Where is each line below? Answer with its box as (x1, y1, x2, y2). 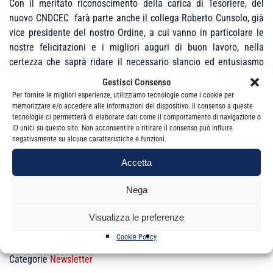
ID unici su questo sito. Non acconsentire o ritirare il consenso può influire (12, 124, 233, 132)
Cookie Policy (116, 233, 157, 241)
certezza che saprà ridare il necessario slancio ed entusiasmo (9, 56, 264, 68)
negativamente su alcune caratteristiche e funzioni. (12, 135, 166, 143)
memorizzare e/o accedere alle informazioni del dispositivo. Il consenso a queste (12, 102, 253, 110)
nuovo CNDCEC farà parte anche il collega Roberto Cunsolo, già (9, 12, 264, 24)
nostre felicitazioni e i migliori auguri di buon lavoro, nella (9, 41, 264, 53)
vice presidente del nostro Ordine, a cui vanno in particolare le (9, 27, 264, 38)
